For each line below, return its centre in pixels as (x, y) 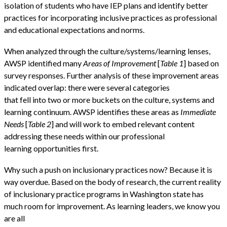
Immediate (198, 112)
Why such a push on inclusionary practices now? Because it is (108, 170)
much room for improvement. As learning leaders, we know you (112, 206)
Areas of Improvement (120, 63)
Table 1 (172, 63)
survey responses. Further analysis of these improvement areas (111, 75)
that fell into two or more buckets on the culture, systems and (109, 100)
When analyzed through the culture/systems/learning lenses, (107, 51)
